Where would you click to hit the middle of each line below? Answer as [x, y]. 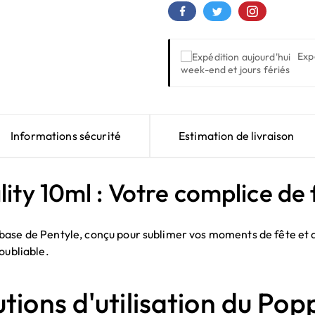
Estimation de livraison [237, 136]
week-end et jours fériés [236, 70]
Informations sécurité [66, 136]
